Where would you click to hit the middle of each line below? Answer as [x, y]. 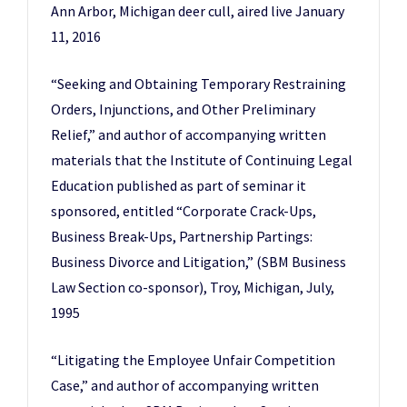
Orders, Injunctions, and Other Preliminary [183, 109]
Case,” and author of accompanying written [185, 385]
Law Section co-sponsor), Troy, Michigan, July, [193, 287]
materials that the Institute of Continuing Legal [202, 160]
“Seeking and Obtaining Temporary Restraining [199, 84]
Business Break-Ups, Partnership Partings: [182, 236]
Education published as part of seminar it [179, 185]
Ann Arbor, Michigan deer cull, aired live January [198, 11]
